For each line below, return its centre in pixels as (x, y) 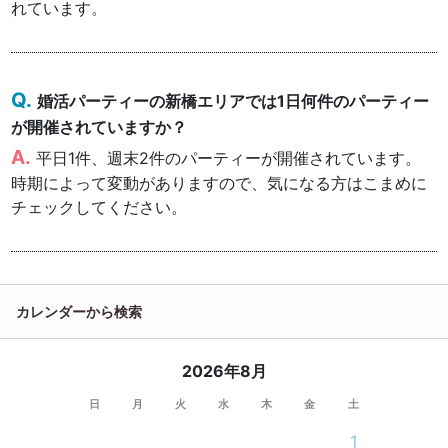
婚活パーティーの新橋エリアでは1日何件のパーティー (233, 100)
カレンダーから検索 (79, 312)
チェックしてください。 (99, 207)
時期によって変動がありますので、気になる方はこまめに (219, 183)
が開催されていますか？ (99, 126)
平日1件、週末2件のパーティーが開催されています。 (229, 158)
